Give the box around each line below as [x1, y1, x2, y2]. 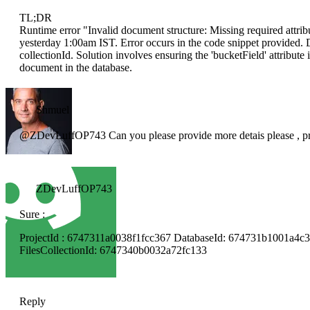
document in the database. [19, 62, 132, 74]
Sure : [19, 208, 45, 221]
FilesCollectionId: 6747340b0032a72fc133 [19, 244, 207, 257]
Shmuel [36, 104, 69, 116]
